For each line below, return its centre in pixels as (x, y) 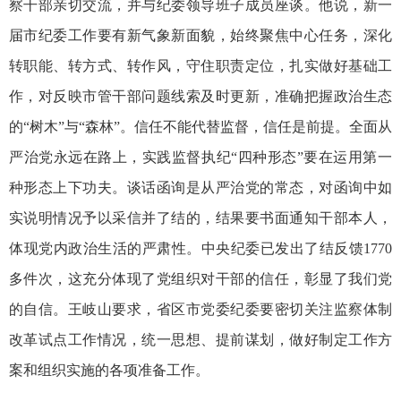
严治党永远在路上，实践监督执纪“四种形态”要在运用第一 (200, 158)
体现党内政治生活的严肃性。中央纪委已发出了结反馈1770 (200, 249)
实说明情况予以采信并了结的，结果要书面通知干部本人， (200, 218)
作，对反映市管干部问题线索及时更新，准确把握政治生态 (200, 97)
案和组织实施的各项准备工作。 (109, 371)
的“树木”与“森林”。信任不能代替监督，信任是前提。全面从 (200, 127)
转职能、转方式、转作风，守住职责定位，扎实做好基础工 (200, 66)
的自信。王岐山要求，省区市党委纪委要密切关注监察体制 (200, 310)
